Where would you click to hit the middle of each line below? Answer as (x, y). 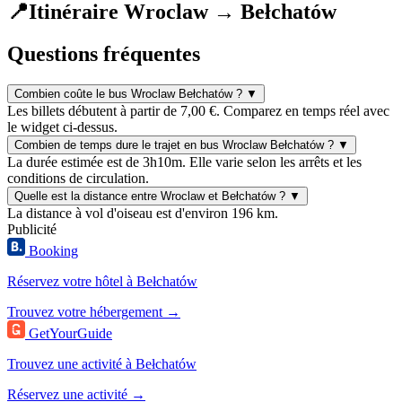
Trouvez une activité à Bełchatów (102, 363)
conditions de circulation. (78, 178)
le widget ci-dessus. (62, 127)
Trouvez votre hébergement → (94, 311)
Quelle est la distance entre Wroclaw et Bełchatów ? (150, 196)
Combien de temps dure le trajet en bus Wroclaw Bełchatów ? (174, 144)
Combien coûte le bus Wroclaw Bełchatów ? (128, 93)
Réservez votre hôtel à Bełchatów (102, 281)
